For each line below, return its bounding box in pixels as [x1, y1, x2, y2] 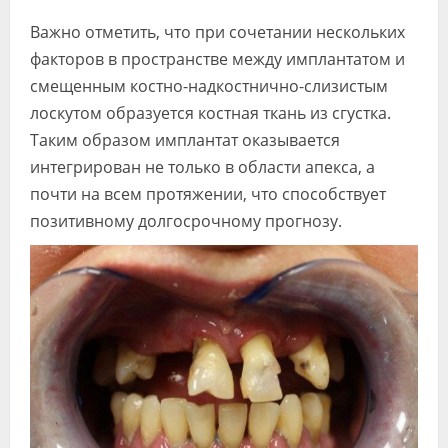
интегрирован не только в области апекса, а [30, 155, 375, 178]
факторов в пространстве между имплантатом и [30, 47, 405, 70]
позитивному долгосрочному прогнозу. [30, 209, 342, 232]
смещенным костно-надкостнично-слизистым [30, 74, 388, 97]
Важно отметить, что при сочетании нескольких [30, 20, 405, 43]
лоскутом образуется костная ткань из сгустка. [30, 101, 391, 124]
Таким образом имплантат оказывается [30, 128, 340, 151]
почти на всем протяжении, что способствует [30, 182, 386, 205]
